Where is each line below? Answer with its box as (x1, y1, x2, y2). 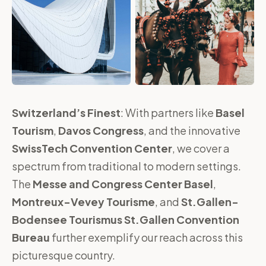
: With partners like (121, 106, 216, 119)
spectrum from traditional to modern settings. (12, 159, 241, 173)
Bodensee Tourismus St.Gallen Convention (12, 213, 239, 226)
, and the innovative (144, 123, 240, 137)
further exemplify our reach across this (50, 230, 243, 244)
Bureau (12, 230, 50, 244)
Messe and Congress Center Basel (33, 177, 213, 191)
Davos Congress (58, 123, 144, 137)
